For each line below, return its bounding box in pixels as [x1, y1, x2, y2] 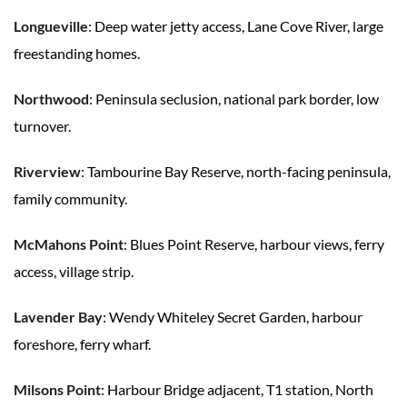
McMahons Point [14, 235, 124, 253]
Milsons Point [14, 381, 101, 399]
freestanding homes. [14, 45, 140, 63]
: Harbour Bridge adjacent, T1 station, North [101, 381, 373, 399]
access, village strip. [14, 263, 134, 281]
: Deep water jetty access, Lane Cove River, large [88, 17, 383, 35]
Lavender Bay [14, 308, 103, 326]
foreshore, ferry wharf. [14, 335, 151, 353]
